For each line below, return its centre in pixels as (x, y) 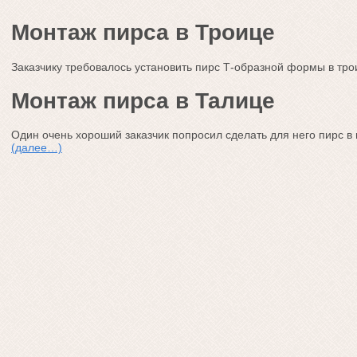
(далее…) (37, 148)
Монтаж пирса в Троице (143, 32)
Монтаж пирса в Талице (143, 100)
